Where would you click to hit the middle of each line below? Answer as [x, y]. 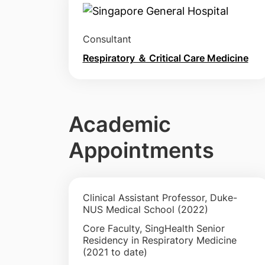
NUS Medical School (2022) [145, 209]
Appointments [141, 150]
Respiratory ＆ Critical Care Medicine [165, 58]
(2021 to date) [115, 252]
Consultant [107, 39]
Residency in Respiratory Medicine [159, 240]
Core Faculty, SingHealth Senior [153, 228]
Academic [119, 124]
